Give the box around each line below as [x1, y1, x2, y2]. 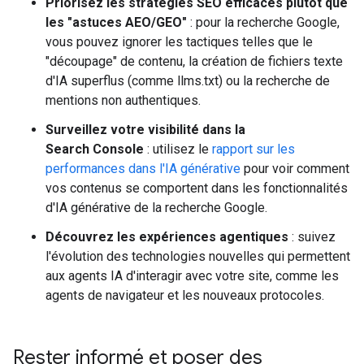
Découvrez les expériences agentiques [45, 229, 288, 245]
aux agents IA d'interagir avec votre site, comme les [45, 268, 339, 284]
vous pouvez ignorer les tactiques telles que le [45, 34, 313, 50]
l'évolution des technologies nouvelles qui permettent [45, 249, 350, 264]
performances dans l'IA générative [45, 161, 240, 176]
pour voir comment [240, 161, 349, 176]
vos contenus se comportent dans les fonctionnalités [45, 180, 348, 196]
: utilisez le [144, 141, 212, 157]
